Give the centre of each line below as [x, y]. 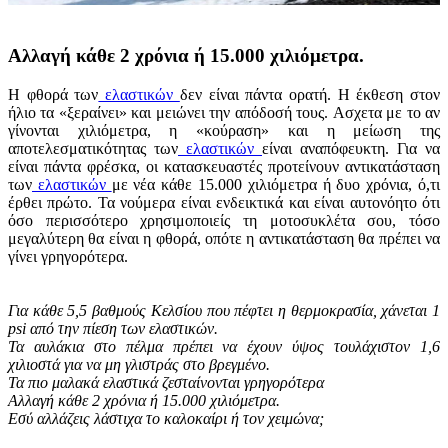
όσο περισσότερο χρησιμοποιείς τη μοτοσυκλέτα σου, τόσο [224, 220]
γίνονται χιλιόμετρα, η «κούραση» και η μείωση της [224, 130]
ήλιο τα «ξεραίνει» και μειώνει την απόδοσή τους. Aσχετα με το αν [224, 112]
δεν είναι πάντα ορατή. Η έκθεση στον [310, 94]
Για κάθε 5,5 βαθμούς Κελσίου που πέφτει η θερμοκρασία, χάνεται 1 [224, 310]
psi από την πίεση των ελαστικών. [113, 328]
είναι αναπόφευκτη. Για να [351, 148]
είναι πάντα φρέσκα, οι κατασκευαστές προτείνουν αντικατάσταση [224, 166]
